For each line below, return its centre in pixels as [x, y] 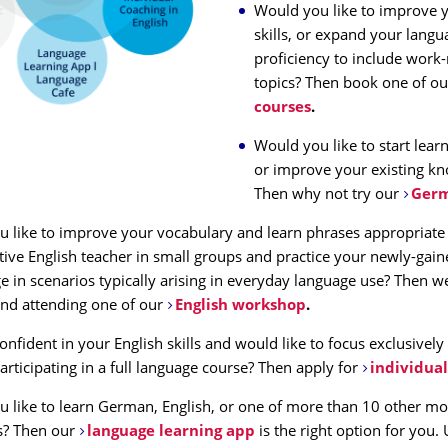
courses [282, 108]
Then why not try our [328, 195]
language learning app [172, 432]
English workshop [240, 306]
